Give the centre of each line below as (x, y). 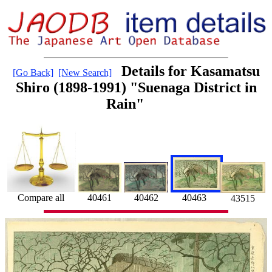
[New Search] (85, 73)
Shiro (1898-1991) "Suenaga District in (136, 88)
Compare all (41, 198)
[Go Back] (33, 73)
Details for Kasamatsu (190, 71)
